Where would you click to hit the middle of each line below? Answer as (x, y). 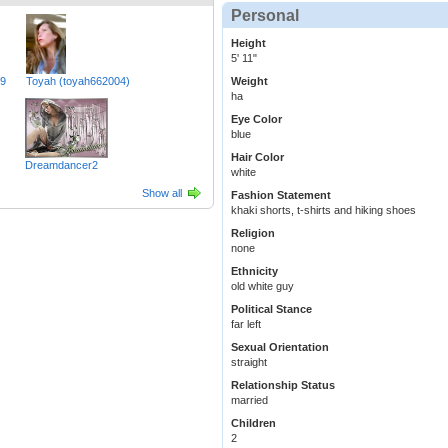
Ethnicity (254, 271)
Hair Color (257, 157)
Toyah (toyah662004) (78, 80)
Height (248, 43)
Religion (253, 233)
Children (253, 423)
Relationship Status (283, 385)
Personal (265, 16)
